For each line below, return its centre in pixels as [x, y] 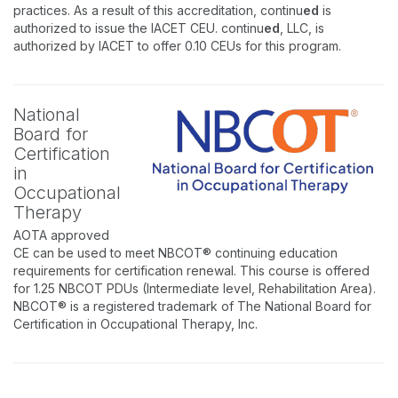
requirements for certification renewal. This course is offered [191, 271]
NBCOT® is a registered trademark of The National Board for [192, 306]
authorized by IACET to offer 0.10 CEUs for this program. [177, 46]
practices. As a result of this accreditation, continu [158, 10]
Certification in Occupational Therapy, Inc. [135, 324]
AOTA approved [61, 235]
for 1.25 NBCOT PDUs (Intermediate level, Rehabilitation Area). [195, 288]
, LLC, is [302, 28]
